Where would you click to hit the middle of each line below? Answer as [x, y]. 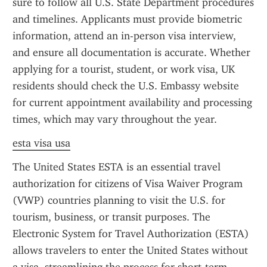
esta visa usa [41, 143]
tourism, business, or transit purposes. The [111, 217]
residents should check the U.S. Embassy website [126, 86]
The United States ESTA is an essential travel [117, 167]
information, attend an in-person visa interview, [124, 36]
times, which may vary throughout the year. [115, 119]
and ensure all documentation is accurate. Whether [131, 52]
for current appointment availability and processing [132, 103]
